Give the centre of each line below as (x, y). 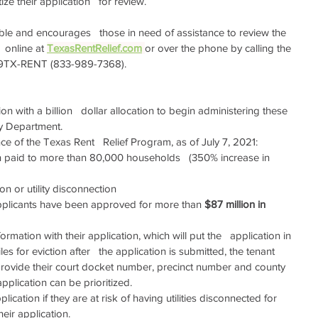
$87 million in (236, 204)
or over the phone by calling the (219, 48)
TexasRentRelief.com (94, 48)
